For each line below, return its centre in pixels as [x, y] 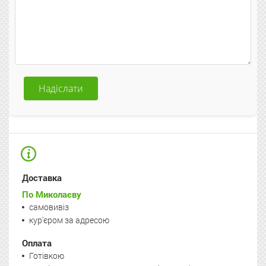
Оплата [37, 243]
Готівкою [47, 255]
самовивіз [49, 207]
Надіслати [61, 88]
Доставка [42, 177]
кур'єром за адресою [69, 220]
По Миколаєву [52, 194]
